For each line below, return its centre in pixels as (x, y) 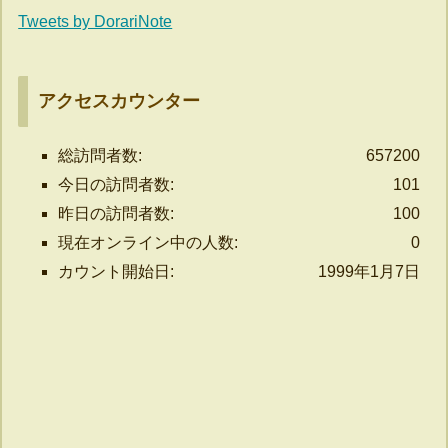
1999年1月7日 (368, 271)
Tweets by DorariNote (95, 21)
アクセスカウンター (119, 100)
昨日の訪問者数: (116, 213)
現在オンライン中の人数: (148, 242)
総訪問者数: (100, 155)
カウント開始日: (116, 271)
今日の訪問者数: (116, 184)
